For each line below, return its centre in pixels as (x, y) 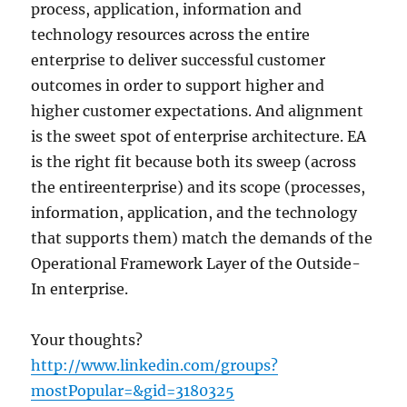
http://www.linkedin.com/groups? (155, 366)
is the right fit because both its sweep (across (194, 162)
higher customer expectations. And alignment (198, 111)
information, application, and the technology (194, 213)
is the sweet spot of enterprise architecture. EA (199, 137)
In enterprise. (80, 289)
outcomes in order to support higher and (178, 86)
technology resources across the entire (171, 35)
